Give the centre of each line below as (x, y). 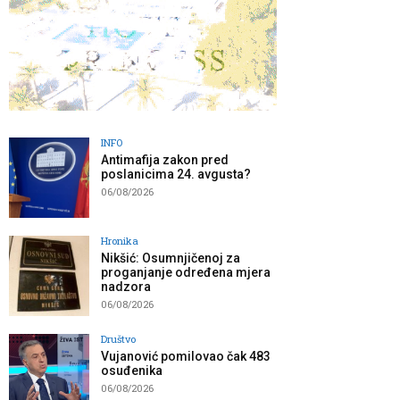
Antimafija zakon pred (165, 160)
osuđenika (132, 371)
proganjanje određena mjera (186, 273)
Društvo (118, 339)
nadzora (126, 287)
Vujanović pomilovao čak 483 (186, 357)
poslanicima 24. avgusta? (176, 175)
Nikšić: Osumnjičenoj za (171, 258)
